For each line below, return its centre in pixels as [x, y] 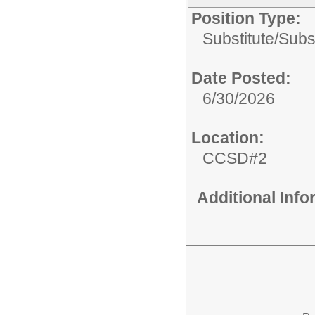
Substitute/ [240, 39]
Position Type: [246, 18]
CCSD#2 [235, 158]
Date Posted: [241, 78]
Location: [228, 138]
